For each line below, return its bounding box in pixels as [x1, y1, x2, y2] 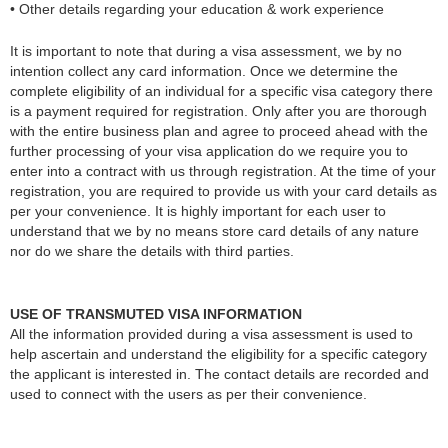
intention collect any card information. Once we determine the [10, 63, 398, 80]
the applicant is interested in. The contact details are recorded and [10, 365, 429, 382]
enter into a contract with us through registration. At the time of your [10, 163, 436, 180]
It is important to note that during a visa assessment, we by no [10, 43, 402, 60]
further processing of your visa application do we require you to [10, 143, 408, 160]
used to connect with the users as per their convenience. [10, 385, 367, 402]
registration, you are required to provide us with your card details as [10, 183, 437, 200]
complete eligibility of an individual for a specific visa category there [10, 83, 433, 100]
